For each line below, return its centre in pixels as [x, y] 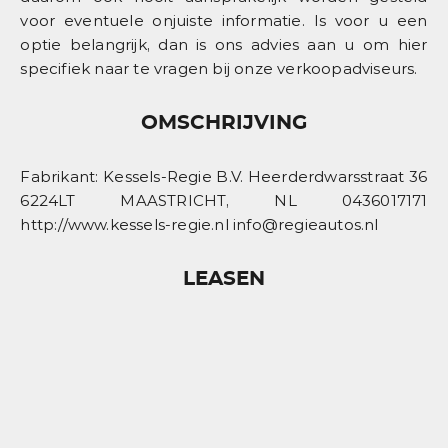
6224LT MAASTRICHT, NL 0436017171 [224, 200]
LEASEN [224, 278]
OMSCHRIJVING [224, 122]
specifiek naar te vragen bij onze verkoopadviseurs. [219, 68]
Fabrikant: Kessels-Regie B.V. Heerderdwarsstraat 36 [224, 176]
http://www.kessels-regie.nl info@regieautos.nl [199, 224]
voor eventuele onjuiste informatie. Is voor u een [224, 20]
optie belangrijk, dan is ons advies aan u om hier [224, 44]
